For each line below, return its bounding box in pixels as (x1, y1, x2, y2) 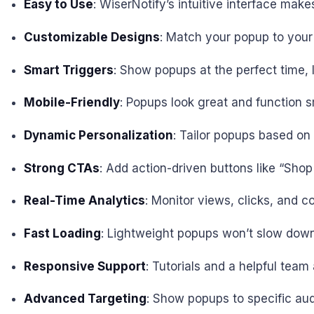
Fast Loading (23, 226, 101, 240)
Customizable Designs (23, 29, 160, 44)
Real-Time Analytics (23, 193, 145, 208)
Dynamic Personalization (23, 128, 173, 142)
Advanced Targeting (23, 292, 146, 306)
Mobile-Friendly (23, 95, 120, 110)
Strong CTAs (23, 161, 100, 175)
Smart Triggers (23, 62, 114, 77)
